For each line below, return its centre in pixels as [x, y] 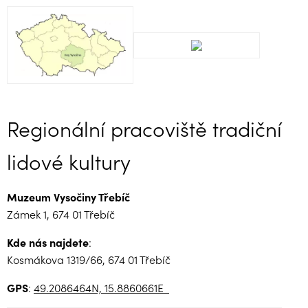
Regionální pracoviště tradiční [144, 128]
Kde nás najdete [48, 242]
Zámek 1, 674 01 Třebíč [61, 214]
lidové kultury [69, 161]
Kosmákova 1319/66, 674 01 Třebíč [89, 260]
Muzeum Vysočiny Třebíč [68, 197]
